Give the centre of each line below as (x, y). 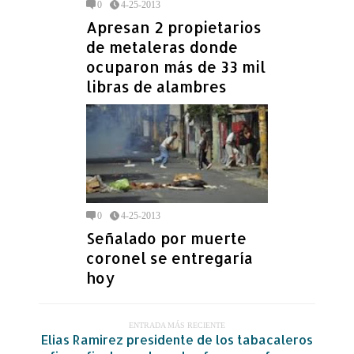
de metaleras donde (162, 47)
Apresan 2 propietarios (174, 28)
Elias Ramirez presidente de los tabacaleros (177, 340)
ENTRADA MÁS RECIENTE (177, 326)
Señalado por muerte (166, 239)
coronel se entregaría (169, 258)
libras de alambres (156, 87)
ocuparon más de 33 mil (176, 67)
